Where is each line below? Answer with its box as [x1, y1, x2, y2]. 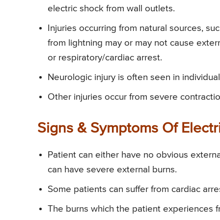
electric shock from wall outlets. [48, 4, 175, 14]
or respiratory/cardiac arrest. [48, 53, 162, 63]
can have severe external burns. [48, 165, 177, 175]
